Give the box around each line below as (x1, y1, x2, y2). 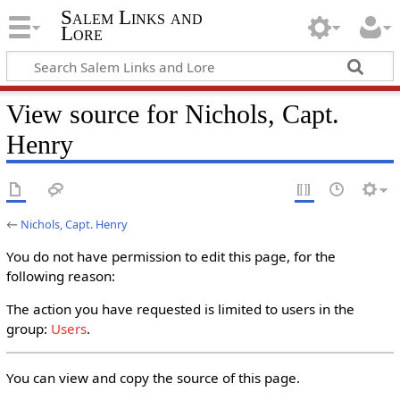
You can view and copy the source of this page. (5, 368, 300, 387)
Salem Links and (60, 6, 203, 29)
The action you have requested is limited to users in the (5, 300, 354, 319)
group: (5, 320, 51, 338)
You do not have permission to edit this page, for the (5, 247, 336, 265)
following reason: (5, 267, 115, 285)
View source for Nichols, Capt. (5, 98, 339, 129)
